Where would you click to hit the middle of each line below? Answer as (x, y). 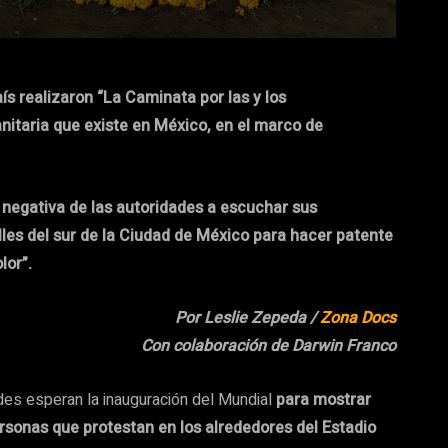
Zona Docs (358, 318)
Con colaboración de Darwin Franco (268, 346)
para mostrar (323, 400)
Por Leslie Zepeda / (247, 318)
